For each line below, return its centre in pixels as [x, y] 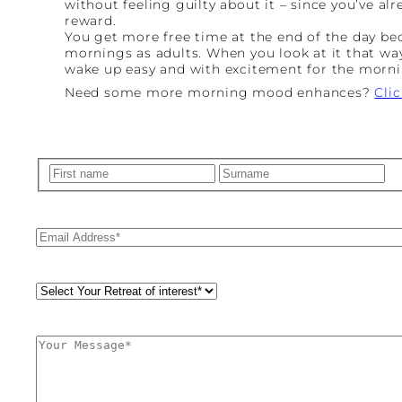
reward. [91, 20]
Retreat [61, 290]
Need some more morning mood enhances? [220, 92]
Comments [74, 343]
